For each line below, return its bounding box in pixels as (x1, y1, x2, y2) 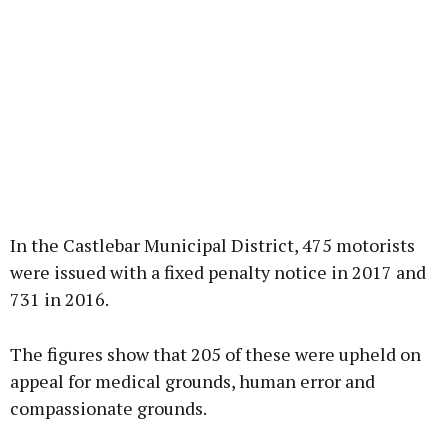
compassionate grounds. (10, 396, 207, 421)
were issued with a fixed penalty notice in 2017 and (10, 260, 426, 285)
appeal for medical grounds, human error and (10, 369, 375, 394)
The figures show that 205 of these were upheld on (10, 342, 421, 367)
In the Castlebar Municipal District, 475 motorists (10, 233, 415, 258)
